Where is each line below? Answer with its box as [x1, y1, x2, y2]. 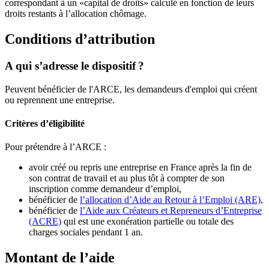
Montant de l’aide [5, 250, 115, 265]
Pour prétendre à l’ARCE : [5, 142, 106, 153]
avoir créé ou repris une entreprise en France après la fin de [29, 162, 252, 173]
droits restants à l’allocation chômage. [5, 8, 147, 19]
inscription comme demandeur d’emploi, [29, 184, 181, 195]
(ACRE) [29, 216, 61, 227]
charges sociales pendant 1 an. [29, 227, 143, 238]
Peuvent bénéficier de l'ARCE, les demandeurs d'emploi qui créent [5, 83, 257, 94]
